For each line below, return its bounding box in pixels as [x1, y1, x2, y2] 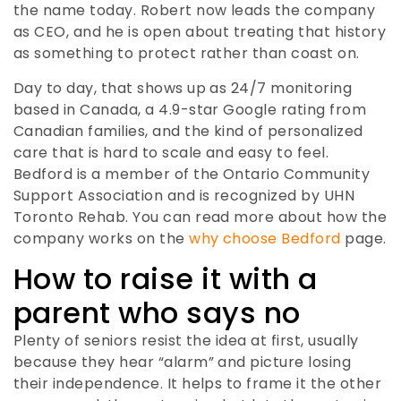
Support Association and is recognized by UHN [13, 184, 355, 206]
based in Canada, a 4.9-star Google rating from [13, 98, 367, 120]
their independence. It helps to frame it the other [13, 372, 382, 394]
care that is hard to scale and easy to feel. [13, 141, 329, 163]
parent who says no [13, 292, 301, 333]
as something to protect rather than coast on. [13, 43, 360, 64]
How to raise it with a [13, 258, 318, 299]
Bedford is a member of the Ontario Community [13, 163, 371, 184]
